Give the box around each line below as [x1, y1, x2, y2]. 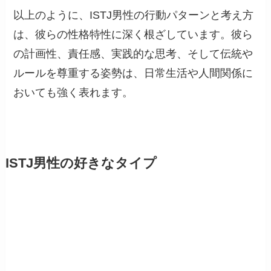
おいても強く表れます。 [13, 86, 134, 99]
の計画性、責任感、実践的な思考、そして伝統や [13, 47, 253, 60]
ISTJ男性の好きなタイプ [5, 155, 157, 171]
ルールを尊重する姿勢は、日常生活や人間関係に [13, 67, 253, 79]
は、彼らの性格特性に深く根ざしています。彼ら [13, 28, 253, 41]
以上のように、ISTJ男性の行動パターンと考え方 [13, 8, 254, 21]
